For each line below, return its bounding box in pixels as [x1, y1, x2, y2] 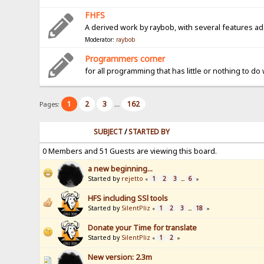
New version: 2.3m [88, 252, 153, 263]
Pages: [39, 99, 62, 108]
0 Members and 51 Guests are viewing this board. [42, 146, 217, 157]
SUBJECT [94, 127, 123, 137]
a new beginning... [88, 164, 153, 174]
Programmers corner [85, 53, 166, 65]
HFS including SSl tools [88, 193, 169, 204]
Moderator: [85, 35, 117, 44]
